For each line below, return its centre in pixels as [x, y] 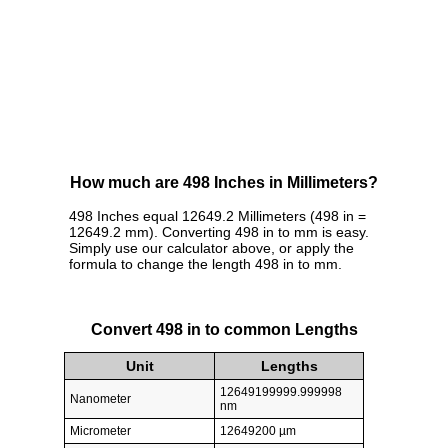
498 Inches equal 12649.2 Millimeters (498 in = [217, 216]
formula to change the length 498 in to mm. [205, 264]
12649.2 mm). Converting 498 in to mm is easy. [219, 232]
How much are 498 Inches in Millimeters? [224, 183]
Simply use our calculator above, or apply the [211, 248]
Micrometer [100, 430]
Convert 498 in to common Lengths [224, 329]
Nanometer [100, 398]
